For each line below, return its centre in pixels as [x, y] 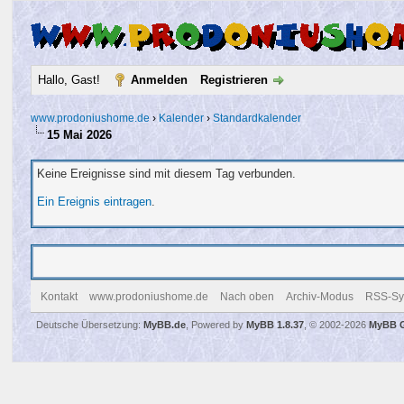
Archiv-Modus [319, 297]
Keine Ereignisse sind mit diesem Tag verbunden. [166, 174]
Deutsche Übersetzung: [89, 325]
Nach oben [247, 297]
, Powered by [216, 325]
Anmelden [159, 80]
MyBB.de [164, 325]
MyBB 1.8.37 [275, 325]
